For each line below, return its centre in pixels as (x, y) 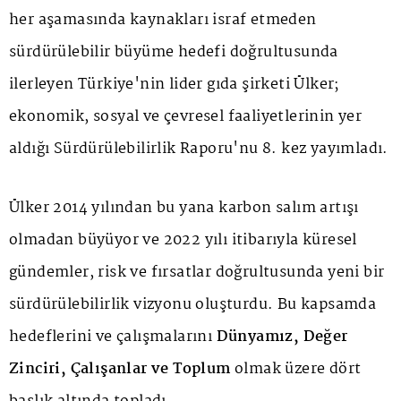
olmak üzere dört (296, 369)
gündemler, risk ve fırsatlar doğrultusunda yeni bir (197, 272)
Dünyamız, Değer (282, 337)
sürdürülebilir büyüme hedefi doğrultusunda (174, 52)
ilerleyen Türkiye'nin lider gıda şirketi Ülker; (175, 84)
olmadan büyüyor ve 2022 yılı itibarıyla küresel (183, 240)
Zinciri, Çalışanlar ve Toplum (120, 369)
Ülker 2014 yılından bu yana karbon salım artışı (184, 208)
